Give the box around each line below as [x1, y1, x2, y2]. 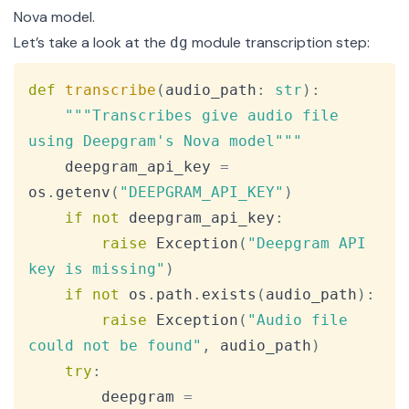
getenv [56, 184, 110, 202]
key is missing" [28, 260, 165, 278]
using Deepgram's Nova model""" [28, 132, 302, 151]
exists [202, 286, 257, 304]
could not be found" [28, 337, 202, 355]
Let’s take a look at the [14, 33, 170, 53]
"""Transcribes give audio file [65, 107, 348, 125]
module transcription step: [188, 33, 370, 53]
